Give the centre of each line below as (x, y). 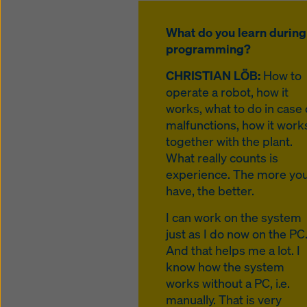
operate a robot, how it (227, 92)
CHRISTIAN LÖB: (213, 75)
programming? (208, 49)
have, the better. (210, 191)
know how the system (225, 267)
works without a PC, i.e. (228, 283)
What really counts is (222, 158)
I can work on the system (234, 217)
